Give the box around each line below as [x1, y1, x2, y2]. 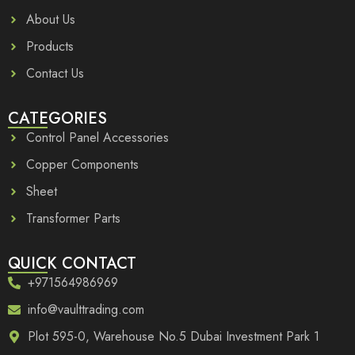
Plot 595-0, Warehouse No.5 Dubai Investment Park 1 [28, 326, 319, 345]
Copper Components [25, 155, 139, 174]
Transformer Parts [25, 208, 120, 227]
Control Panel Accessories [25, 128, 169, 147]
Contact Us [25, 63, 84, 82]
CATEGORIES [8, 106, 107, 130]
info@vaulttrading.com [28, 300, 144, 319]
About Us [25, 10, 75, 29]
